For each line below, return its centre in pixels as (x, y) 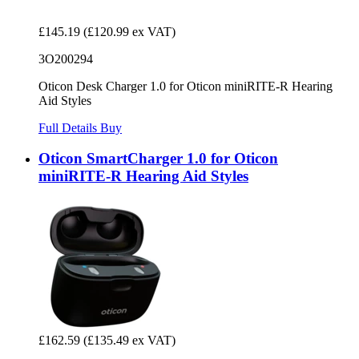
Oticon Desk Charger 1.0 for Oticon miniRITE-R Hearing (186, 86)
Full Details (69, 127)
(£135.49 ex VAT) (129, 340)
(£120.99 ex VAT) (129, 31)
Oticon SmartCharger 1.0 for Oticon (158, 159)
